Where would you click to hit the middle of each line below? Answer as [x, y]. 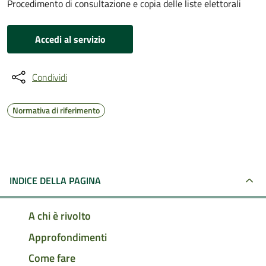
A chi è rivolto [60, 216]
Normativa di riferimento [56, 110]
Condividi [50, 77]
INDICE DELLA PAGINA [55, 180]
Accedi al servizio [70, 39]
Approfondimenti [68, 237]
